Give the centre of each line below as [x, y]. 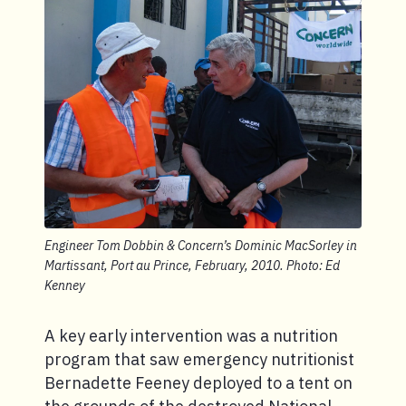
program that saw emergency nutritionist [199, 360]
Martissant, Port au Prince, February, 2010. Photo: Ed [192, 266]
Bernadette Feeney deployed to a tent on [198, 383]
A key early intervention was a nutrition [191, 336]
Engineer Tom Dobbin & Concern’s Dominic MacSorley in [201, 246]
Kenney [65, 286]
